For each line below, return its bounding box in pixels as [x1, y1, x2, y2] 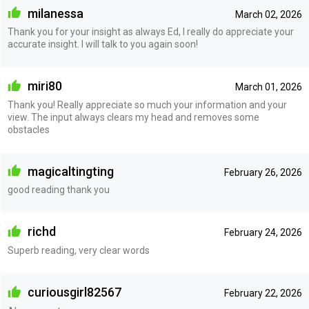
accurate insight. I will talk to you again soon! [7, 39, 198, 50]
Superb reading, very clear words [7, 244, 150, 256]
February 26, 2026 [223, 166, 302, 178]
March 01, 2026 [235, 81, 302, 93]
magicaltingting [24, 163, 114, 179]
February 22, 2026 [223, 287, 302, 299]
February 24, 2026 [223, 227, 302, 239]
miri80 [24, 79, 62, 94]
